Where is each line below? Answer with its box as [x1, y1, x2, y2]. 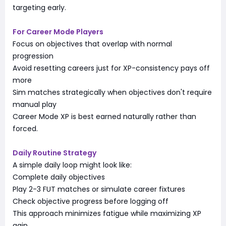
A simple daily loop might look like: [13, 159, 132, 170]
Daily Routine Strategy [13, 147, 96, 158]
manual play [13, 99, 56, 109]
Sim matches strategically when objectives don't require [13, 87, 212, 97]
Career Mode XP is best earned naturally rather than [13, 111, 196, 122]
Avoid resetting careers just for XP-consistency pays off [13, 63, 210, 73]
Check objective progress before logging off [13, 196, 168, 206]
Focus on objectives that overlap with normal [13, 38, 172, 49]
